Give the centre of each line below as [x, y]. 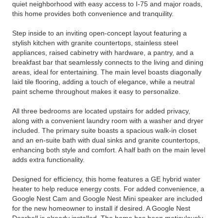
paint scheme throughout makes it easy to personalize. [96, 91]
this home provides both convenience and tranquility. [93, 14]
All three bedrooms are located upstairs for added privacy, [101, 111]
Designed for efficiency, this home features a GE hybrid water [106, 179]
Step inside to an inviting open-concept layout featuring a [100, 33]
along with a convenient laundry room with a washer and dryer [108, 121]
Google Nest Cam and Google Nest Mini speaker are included [107, 199]
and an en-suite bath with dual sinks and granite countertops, [106, 140]
